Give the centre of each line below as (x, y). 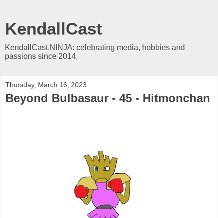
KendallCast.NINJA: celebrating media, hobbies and (95, 47)
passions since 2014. (41, 56)
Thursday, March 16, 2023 (46, 85)
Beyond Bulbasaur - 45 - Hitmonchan (108, 98)
